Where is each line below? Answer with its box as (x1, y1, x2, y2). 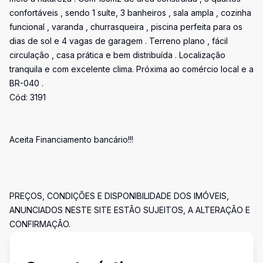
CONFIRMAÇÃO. (9, 219, 70, 229)
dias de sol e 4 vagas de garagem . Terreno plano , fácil (9, 36, 228, 46)
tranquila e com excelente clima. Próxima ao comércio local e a (9, 64, 254, 74)
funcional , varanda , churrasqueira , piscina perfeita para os (9, 22, 242, 32)
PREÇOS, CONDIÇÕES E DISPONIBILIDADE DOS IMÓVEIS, (9, 191, 229, 201)
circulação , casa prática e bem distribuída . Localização (9, 50, 225, 60)
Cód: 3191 (9, 92, 46, 102)
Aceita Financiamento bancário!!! (9, 134, 133, 144)
